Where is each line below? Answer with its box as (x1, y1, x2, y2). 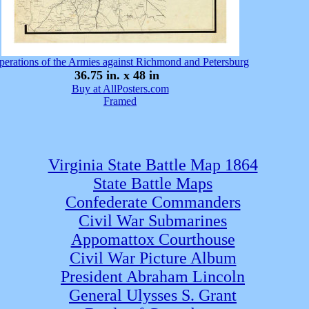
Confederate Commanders (65, 193, 241, 211)
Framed (103, 95, 137, 107)
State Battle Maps (93, 175, 212, 192)
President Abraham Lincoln (61, 268, 245, 286)
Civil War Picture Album (69, 249, 237, 267)
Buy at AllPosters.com (71, 83, 169, 94)
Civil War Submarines (79, 212, 227, 230)
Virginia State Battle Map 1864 (48, 156, 258, 174)
